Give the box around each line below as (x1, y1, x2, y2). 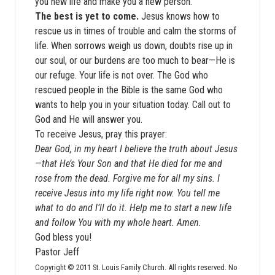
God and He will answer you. (35, 114, 142, 125)
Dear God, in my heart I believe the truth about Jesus (35, 143, 238, 155)
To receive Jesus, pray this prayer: (35, 128, 167, 140)
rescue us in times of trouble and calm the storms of (35, 25, 236, 37)
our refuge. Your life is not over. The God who (35, 69, 208, 81)
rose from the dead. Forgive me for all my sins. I (35, 172, 220, 184)
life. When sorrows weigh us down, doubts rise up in (35, 40, 233, 52)
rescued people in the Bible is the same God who (35, 84, 223, 96)
